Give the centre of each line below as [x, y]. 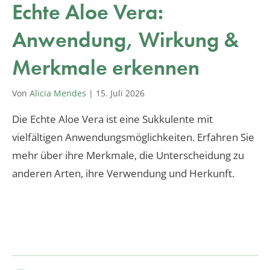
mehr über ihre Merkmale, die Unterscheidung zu [128, 155]
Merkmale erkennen [106, 67]
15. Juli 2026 [120, 93]
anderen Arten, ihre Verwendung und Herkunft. [123, 173]
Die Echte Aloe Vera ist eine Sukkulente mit [112, 119]
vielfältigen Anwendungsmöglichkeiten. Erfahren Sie [133, 137]
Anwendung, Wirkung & [126, 39]
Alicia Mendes [58, 93]
